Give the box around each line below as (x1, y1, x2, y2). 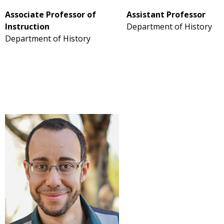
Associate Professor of (5, 8, 96, 20)
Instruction (5, 20, 51, 32)
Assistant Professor (126, 8, 205, 20)
